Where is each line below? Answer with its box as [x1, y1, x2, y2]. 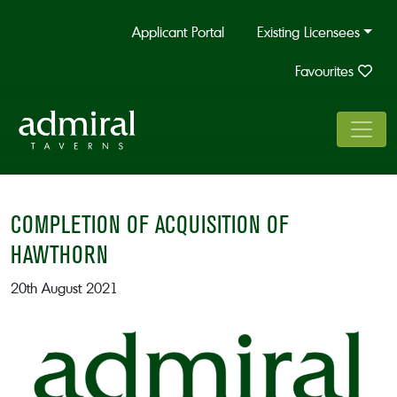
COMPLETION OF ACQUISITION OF [11, 209, 289, 239]
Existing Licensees [257, 23, 361, 41]
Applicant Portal [132, 23, 225, 41]
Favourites [295, 62, 358, 80]
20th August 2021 [11, 278, 118, 297]
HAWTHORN [11, 239, 108, 269]
